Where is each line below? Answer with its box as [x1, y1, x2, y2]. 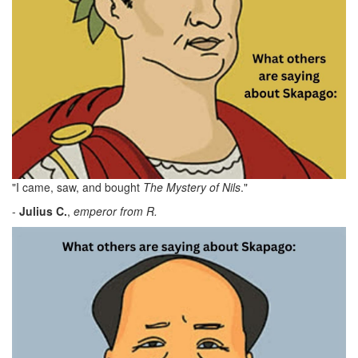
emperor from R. [74, 203, 157, 220]
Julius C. [19, 203, 67, 220]
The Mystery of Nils [143, 179, 241, 196]
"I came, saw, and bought [12, 179, 143, 196]
